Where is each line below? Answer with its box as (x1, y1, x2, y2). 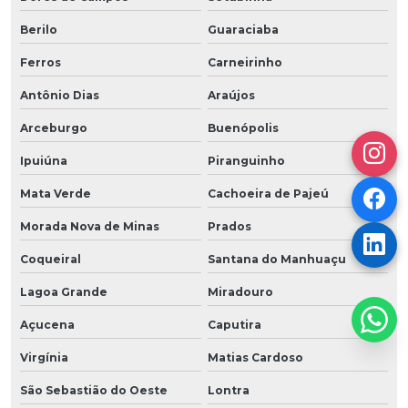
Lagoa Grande (20, 285, 107, 300)
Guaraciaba (207, 23, 279, 37)
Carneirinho (207, 56, 282, 70)
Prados (207, 219, 251, 234)
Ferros (20, 56, 61, 70)
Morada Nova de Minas (20, 219, 159, 234)
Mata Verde (20, 187, 91, 201)
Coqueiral (20, 252, 81, 267)
